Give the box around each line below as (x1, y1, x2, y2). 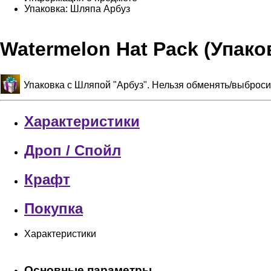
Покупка (24, 200, 83, 217)
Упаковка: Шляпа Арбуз (24, 4, 130, 14)
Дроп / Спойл (24, 142, 121, 158)
